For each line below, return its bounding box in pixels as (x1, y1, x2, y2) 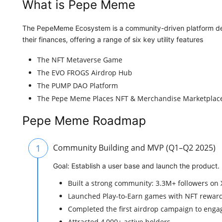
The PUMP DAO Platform (37, 81, 118, 91)
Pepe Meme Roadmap (22, 113, 146, 128)
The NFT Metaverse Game (37, 55, 122, 65)
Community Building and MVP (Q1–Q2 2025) (53, 142, 216, 154)
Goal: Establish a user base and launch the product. (53, 162, 220, 170)
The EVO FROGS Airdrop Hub (37, 68, 132, 78)
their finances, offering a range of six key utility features (22, 35, 203, 44)
